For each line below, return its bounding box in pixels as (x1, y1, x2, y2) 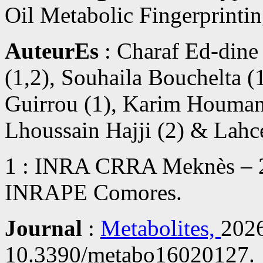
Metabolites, (100, 215, 221, 241)
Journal (5, 215, 82, 241)
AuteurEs (5, 38, 99, 64)
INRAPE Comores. (5, 180, 182, 205)
